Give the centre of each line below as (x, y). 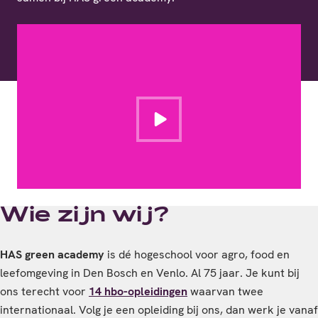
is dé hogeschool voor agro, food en (197, 254)
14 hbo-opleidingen (138, 291)
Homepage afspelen (209, 114)
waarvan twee (225, 291)
